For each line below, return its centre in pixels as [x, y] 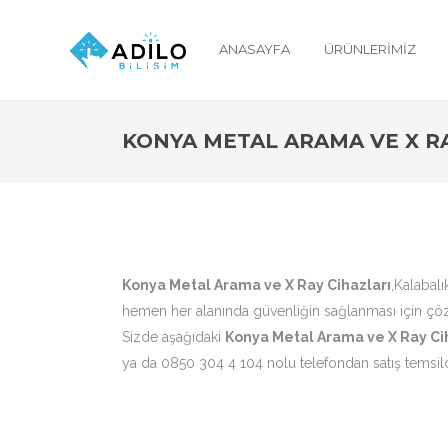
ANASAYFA [254, 49]
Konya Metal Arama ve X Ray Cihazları [256, 285]
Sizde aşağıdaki [173, 337]
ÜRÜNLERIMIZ [370, 49]
